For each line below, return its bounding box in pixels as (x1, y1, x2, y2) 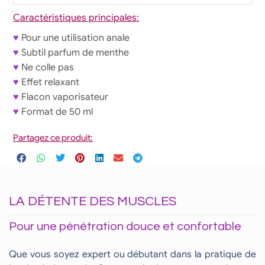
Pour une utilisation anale (19, 31, 130, 44)
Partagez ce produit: (13, 132, 93, 143)
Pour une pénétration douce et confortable (9, 220, 241, 232)
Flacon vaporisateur (19, 91, 109, 103)
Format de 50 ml (19, 105, 93, 118)
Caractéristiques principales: (13, 11, 140, 24)
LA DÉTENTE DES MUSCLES (9, 194, 176, 208)
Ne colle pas (19, 61, 75, 73)
